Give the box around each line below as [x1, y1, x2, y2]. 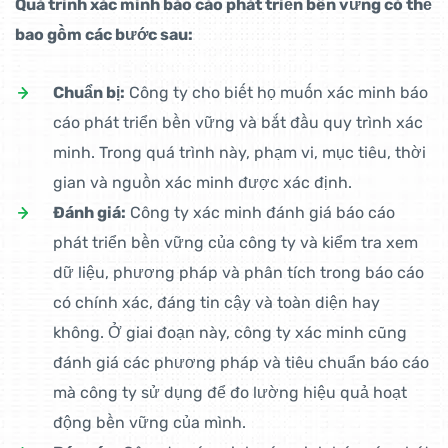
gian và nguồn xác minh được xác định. [53, 173, 352, 193]
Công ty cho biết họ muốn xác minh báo [125, 83, 428, 103]
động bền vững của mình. [53, 413, 246, 433]
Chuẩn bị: [53, 83, 125, 103]
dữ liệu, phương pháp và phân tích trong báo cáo [53, 263, 424, 283]
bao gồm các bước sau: [15, 25, 193, 45]
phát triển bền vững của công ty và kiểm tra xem [53, 233, 418, 253]
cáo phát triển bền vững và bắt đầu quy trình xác [53, 113, 423, 133]
